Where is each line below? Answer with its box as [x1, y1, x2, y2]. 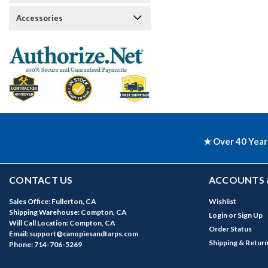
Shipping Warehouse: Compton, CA [9, 208, 127, 217]
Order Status [208, 224, 252, 234]
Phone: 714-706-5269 [9, 240, 82, 249]
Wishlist [208, 197, 236, 206]
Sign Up [237, 211, 263, 220]
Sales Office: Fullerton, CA [9, 197, 96, 206]
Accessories [16, 13, 63, 23]
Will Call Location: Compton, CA [9, 218, 115, 228]
